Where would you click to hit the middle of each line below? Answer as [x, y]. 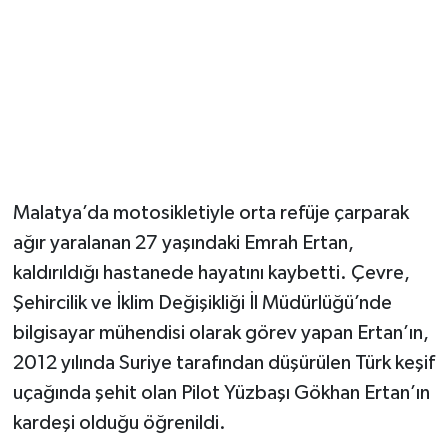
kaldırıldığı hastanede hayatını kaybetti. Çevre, [211, 272]
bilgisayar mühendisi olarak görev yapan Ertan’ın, [220, 332]
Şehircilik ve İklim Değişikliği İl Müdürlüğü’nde [202, 302]
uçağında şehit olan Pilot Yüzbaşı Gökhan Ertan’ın [221, 392]
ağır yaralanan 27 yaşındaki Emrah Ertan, [183, 242]
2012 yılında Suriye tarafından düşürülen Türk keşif [223, 362]
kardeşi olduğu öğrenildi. [119, 422]
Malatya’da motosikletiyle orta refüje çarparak [210, 212]
